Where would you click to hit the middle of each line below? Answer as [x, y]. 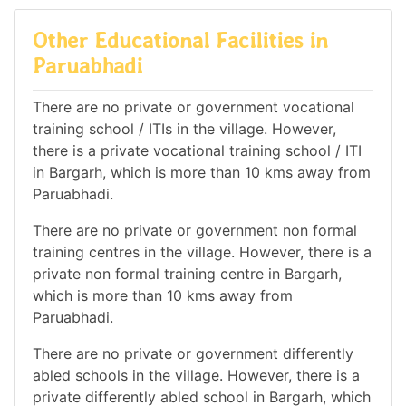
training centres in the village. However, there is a [202, 252]
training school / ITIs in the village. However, [184, 129]
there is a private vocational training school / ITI [197, 151]
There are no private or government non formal [195, 231]
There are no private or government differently [193, 354]
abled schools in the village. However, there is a [196, 376]
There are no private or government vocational [193, 107]
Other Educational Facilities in [180, 40]
